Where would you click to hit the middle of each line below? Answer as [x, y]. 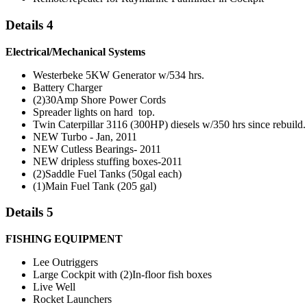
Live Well [54, 286]
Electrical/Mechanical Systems [75, 51]
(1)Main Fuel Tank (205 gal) [95, 186]
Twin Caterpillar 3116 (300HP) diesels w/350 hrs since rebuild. [169, 124]
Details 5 [29, 212]
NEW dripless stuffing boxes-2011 [108, 161]
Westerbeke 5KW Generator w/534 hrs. [119, 75]
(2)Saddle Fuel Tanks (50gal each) [107, 173]
